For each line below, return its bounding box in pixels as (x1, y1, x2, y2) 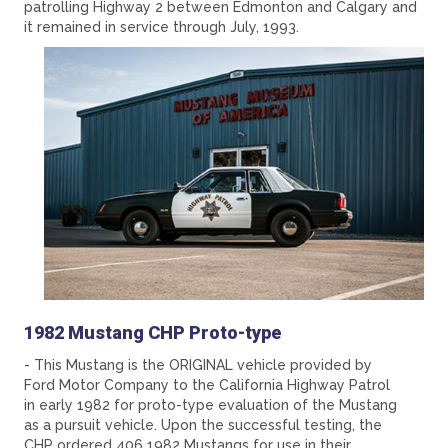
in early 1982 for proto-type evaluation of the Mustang (24, 397, 397, 414)
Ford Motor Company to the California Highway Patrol (24, 377, 390, 394)
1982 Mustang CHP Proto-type (24, 322, 281, 344)
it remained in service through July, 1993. (24, 19, 299, 36)
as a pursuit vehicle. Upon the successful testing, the (24, 417, 382, 434)
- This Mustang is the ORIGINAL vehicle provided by (24, 357, 372, 374)
